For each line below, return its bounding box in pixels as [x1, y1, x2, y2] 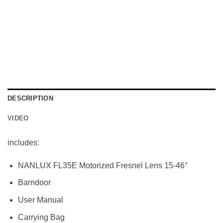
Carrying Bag [17, 213, 65, 222]
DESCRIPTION [7, 95, 53, 103]
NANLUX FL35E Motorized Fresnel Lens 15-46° [17, 161, 188, 170]
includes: [7, 138, 39, 147]
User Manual [17, 196, 63, 205]
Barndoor [17, 178, 51, 187]
